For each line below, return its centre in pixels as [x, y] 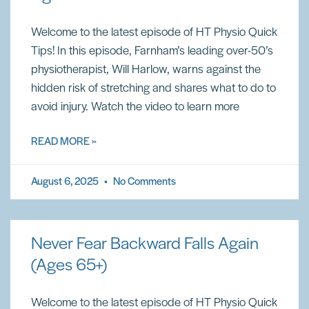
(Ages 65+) [69, 266]
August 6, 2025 [66, 182]
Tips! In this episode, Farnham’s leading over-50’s [152, 51]
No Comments [143, 182]
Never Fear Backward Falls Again [145, 245]
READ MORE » [64, 142]
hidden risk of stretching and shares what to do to [153, 89]
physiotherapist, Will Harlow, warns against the [146, 70]
